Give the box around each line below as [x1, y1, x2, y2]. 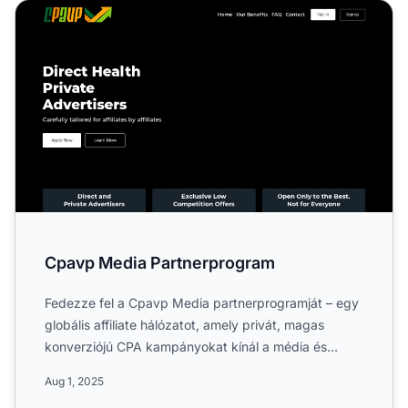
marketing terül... [45, 360, 146, 376]
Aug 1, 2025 [45, 373, 104, 388]
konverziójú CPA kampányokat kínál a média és [45, 338, 327, 354]
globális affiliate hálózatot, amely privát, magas [45, 316, 324, 332]
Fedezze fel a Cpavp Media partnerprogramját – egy [45, 294, 359, 311]
